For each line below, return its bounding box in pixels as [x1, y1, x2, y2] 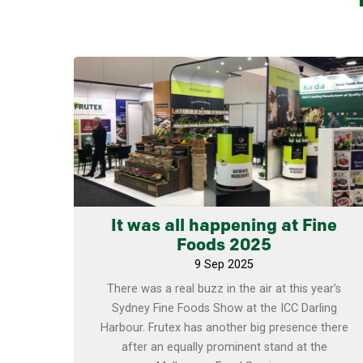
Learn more [190, 67, 258, 82]
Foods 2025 [177, 237, 272, 255]
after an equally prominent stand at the [121, 340, 327, 355]
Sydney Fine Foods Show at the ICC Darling [111, 301, 337, 316]
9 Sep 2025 [194, 258, 254, 272]
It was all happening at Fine [111, 218, 338, 236]
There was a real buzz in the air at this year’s [107, 282, 342, 297]
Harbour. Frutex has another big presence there [100, 321, 348, 335]
